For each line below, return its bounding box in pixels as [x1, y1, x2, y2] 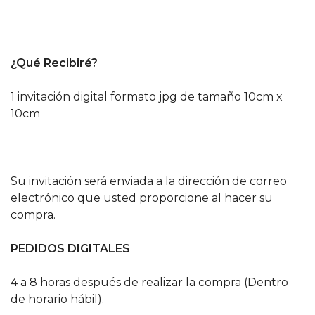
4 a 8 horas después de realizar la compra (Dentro [11, 276, 288, 289]
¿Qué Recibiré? [11, 56, 98, 70]
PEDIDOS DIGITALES [11, 242, 130, 255]
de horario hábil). [11, 292, 104, 306]
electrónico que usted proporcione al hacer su [11, 191, 273, 205]
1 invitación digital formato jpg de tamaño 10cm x [11, 90, 283, 103]
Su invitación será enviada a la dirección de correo [11, 174, 287, 188]
